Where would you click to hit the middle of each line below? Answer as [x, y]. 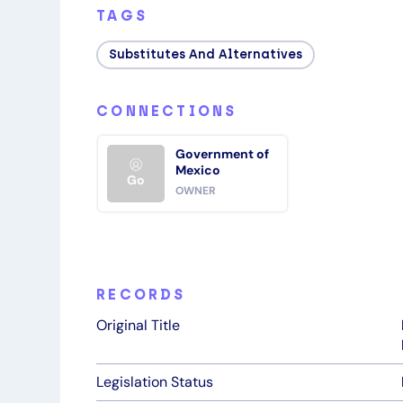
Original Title [139, 325]
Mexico [198, 170]
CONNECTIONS [167, 111]
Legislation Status [155, 382]
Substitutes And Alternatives [206, 54]
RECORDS [141, 295]
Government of [223, 154]
